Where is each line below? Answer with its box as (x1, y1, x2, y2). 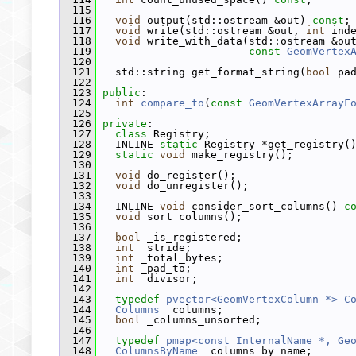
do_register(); (141, 169, 236, 181)
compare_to (141, 97, 204, 109)
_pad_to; (134, 262, 192, 274)
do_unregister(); (141, 180, 249, 192)
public (103, 87, 141, 99)
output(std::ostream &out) (141, 14, 312, 26)
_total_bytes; (134, 252, 223, 264)
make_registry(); (185, 149, 293, 161)
